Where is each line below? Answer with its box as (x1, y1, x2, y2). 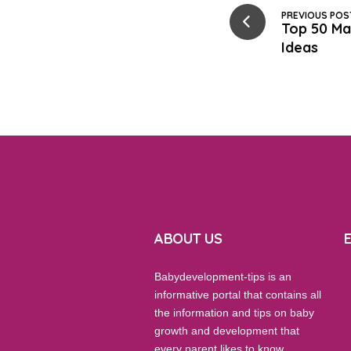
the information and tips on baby (154, 306, 315, 319)
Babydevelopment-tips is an (154, 270, 292, 283)
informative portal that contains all (154, 288, 322, 301)
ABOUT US (154, 230, 223, 248)
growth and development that (154, 324, 300, 337)
